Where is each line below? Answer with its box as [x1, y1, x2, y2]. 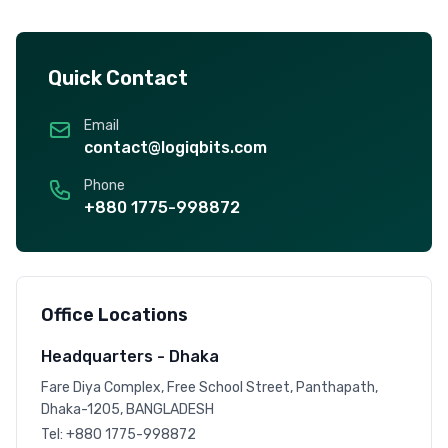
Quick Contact [48, 66, 188, 90]
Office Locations [41, 304, 188, 326]
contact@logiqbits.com [84, 138, 267, 157]
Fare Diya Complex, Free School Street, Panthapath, [41, 379, 378, 396]
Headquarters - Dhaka [41, 347, 219, 366]
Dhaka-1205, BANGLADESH [41, 401, 214, 418]
